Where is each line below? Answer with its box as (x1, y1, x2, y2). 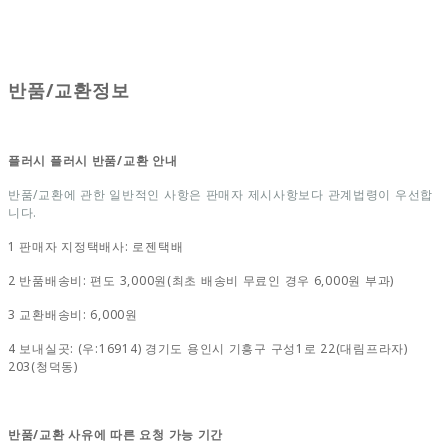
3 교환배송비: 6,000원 (8, 305, 138, 323)
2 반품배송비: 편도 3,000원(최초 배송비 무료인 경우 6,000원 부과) (8, 271, 394, 289)
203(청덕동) (8, 357, 78, 375)
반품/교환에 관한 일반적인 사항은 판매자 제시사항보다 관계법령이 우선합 (8, 185, 434, 203)
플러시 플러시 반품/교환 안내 (8, 151, 178, 169)
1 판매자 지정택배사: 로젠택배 (8, 237, 184, 255)
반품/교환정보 (8, 77, 131, 102)
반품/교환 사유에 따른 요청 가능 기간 (8, 425, 224, 443)
